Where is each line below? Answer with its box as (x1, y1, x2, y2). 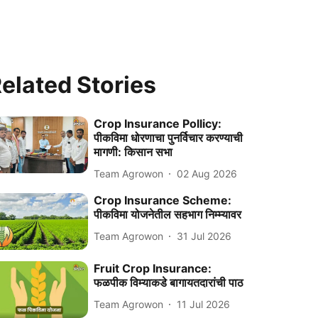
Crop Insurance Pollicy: (94, 116, 222, 131)
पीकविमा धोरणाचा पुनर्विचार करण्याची (94, 131, 243, 145)
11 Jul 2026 (177, 297, 231, 310)
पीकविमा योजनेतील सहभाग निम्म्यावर (94, 207, 242, 221)
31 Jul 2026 (177, 229, 232, 242)
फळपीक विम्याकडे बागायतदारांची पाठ (94, 275, 244, 290)
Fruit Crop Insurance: (94, 261, 212, 276)
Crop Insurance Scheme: (94, 193, 232, 207)
